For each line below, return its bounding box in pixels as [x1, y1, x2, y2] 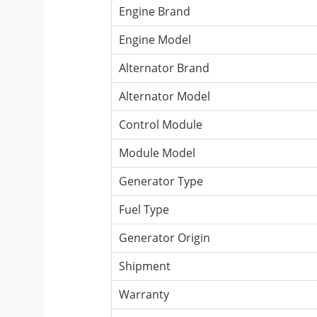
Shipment [119, 258, 171, 274]
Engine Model [119, 31, 191, 47]
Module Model [119, 144, 195, 161]
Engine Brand [119, 3, 190, 19]
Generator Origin [119, 229, 210, 246]
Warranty [119, 286, 169, 302]
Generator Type [119, 173, 203, 189]
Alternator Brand [119, 59, 209, 76]
